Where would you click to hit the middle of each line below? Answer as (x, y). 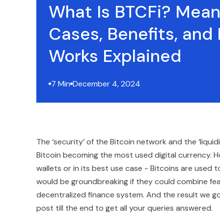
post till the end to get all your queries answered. (124, 208)
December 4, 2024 (107, 84)
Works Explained (115, 56)
